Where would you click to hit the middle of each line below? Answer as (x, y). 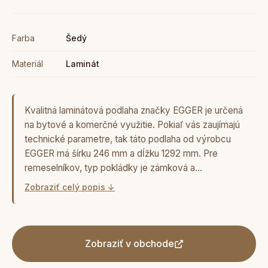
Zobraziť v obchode (129, 243)
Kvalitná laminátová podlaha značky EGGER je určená (134, 110)
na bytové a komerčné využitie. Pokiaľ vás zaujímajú (132, 125)
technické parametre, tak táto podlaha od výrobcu (128, 139)
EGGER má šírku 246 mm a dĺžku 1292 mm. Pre (121, 153)
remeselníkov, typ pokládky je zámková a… (113, 168)
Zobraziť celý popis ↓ (70, 187)
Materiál (28, 64)
